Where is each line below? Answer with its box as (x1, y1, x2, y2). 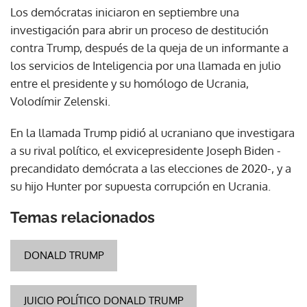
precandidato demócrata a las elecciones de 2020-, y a (10, 160, 291, 175)
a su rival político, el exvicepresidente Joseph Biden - (10, 143, 281, 158)
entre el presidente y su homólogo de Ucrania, (10, 75, 249, 90)
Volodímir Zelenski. (10, 93, 110, 108)
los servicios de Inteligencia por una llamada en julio (10, 58, 281, 73)
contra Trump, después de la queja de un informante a (10, 40, 288, 55)
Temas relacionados (10, 208, 155, 226)
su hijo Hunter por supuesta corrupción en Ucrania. (10, 178, 271, 193)
